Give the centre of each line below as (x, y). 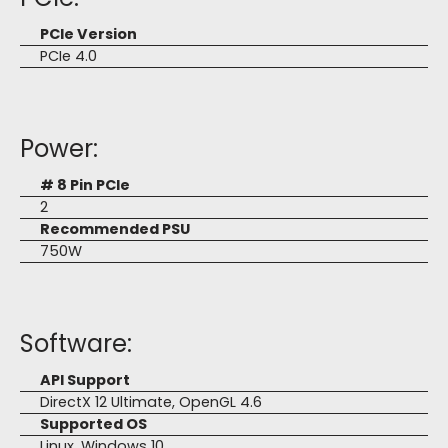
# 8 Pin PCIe (85, 185)
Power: (59, 148)
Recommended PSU (115, 229)
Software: (76, 343)
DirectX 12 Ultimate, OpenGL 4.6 (151, 402)
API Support (85, 380)
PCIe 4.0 (68, 56)
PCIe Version (88, 34)
